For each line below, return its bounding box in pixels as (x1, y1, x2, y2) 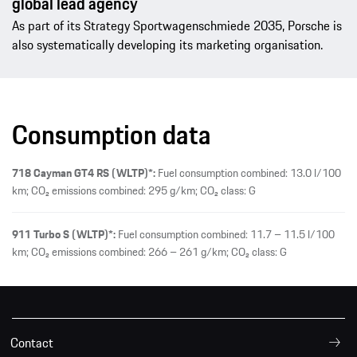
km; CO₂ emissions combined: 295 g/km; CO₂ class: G (12, 182, 256, 200)
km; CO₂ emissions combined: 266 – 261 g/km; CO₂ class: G (12, 243, 287, 261)
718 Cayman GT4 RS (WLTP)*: (12, 164, 155, 182)
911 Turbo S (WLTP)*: (12, 226, 116, 244)
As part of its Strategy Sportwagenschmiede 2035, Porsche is (12, 16, 342, 36)
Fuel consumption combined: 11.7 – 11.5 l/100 (116, 226, 335, 244)
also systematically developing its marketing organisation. (12, 35, 323, 55)
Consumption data (12, 115, 211, 155)
